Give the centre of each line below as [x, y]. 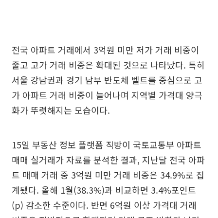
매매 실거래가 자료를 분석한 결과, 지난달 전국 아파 [108, 160]
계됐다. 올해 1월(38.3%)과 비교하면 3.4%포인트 [104, 190]
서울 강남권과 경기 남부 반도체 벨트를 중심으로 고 [107, 80]
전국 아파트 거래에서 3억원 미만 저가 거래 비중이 [105, 50]
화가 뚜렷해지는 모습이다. [61, 110]
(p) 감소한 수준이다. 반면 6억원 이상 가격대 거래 [104, 205]
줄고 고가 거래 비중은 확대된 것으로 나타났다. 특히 [108, 65]
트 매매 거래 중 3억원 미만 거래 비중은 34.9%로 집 [108, 175]
